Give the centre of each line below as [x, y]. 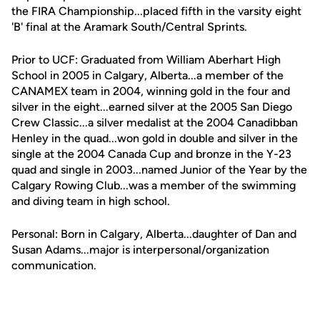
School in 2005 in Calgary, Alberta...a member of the [147, 75]
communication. [54, 265]
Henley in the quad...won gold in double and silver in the [155, 138]
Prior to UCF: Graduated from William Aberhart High [146, 60]
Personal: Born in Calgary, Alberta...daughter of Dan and [154, 234]
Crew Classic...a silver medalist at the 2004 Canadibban [155, 122]
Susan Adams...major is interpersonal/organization [140, 250]
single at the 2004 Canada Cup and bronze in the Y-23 [151, 154]
